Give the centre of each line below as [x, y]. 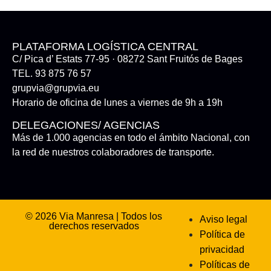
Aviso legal [224, 219]
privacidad [222, 249]
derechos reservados [94, 226]
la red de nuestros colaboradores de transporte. [113, 152]
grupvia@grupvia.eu [56, 88]
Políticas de [225, 264]
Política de [223, 234]
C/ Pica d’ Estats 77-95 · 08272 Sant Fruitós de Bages [127, 59]
